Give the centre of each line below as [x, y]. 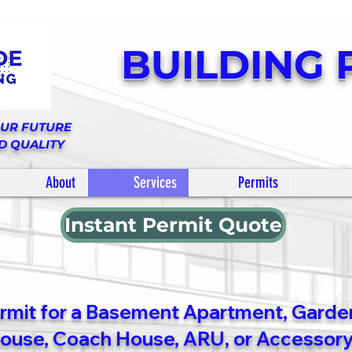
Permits [258, 182]
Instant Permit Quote [173, 225]
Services [155, 182]
